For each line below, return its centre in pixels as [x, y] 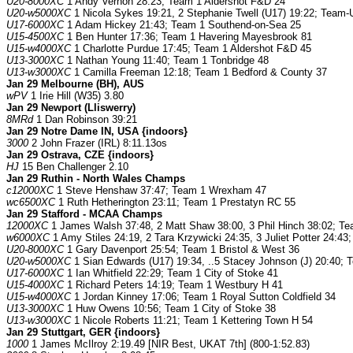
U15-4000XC [35, 285]
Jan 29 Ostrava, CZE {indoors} [80, 155]
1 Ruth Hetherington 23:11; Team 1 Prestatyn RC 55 [175, 203]
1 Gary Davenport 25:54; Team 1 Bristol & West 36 [182, 250]
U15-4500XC [35, 37]
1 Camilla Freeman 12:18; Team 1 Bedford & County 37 [199, 72]
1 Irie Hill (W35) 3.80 [76, 96]
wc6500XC [31, 203]
